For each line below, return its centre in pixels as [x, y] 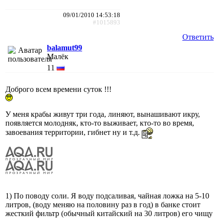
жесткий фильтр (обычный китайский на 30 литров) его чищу [109, 213]
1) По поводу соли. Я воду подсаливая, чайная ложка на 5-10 [107, 196]
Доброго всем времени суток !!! [58, 89]
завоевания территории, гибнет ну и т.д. [74, 132]
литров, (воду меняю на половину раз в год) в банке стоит [103, 204]
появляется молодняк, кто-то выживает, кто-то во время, [100, 123]
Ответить [198, 37]
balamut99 [65, 47]
